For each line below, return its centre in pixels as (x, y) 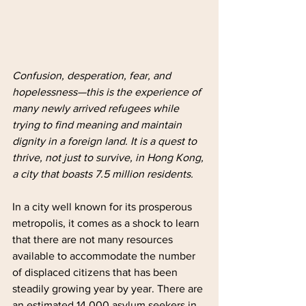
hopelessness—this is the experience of (108, 92)
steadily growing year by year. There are (109, 288)
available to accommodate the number (105, 255)
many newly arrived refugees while (97, 108)
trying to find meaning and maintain (98, 124)
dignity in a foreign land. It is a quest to (106, 141)
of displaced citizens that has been (96, 272)
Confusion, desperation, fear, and (93, 75)
